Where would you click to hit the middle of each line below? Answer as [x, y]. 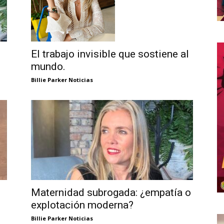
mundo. [48, 67]
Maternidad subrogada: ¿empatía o [111, 193]
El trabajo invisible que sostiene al [110, 54]
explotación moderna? [82, 205]
